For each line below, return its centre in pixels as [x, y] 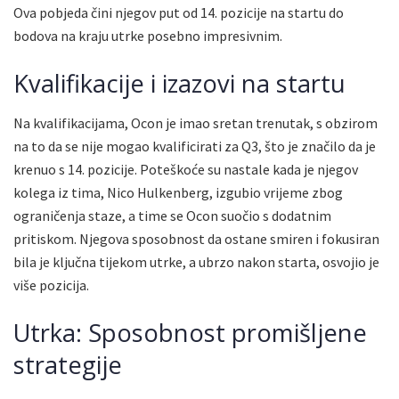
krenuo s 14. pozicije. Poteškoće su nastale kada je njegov [186, 170]
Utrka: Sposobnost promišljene [190, 332]
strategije [68, 364]
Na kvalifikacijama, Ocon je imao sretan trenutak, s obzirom [195, 123]
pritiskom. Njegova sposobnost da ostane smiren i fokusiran [196, 239]
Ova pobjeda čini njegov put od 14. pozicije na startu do [179, 12]
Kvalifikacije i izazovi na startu [179, 83]
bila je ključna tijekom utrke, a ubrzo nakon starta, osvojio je [196, 262]
